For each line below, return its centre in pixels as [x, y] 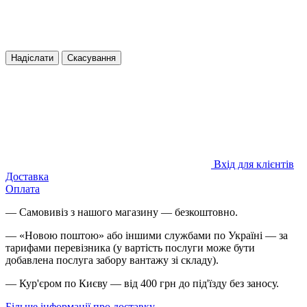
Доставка [27, 176]
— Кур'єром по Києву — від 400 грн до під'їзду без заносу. [142, 283]
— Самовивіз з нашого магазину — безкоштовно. [122, 212]
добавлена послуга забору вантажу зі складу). [112, 260]
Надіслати [32, 58]
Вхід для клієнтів [254, 164]
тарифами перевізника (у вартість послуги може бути [130, 247]
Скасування [91, 58]
